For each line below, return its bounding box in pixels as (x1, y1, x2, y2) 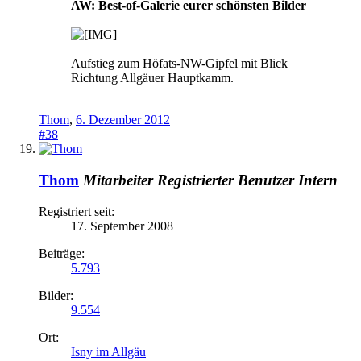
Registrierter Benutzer (157, 172, 294, 189)
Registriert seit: (39, 204, 114, 218)
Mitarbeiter (83, 172, 153, 189)
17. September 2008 (71, 218, 173, 233)
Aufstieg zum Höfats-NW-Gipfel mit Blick (71, 56, 288, 71)
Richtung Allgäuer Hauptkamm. (71, 71, 234, 85)
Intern (298, 172, 338, 189)
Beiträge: (39, 246, 85, 260)
